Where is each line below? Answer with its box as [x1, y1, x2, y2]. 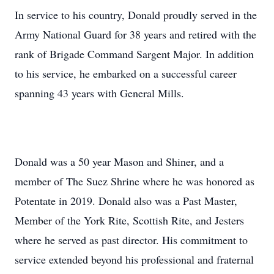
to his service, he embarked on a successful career [15, 66, 237, 81]
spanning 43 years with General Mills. [15, 86, 184, 100]
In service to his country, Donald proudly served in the [15, 7, 257, 22]
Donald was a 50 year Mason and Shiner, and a [15, 154, 224, 169]
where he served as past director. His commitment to [15, 232, 248, 247]
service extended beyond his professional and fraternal [15, 252, 254, 267]
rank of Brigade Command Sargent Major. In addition [15, 46, 254, 61]
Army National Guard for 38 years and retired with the [15, 27, 256, 42]
